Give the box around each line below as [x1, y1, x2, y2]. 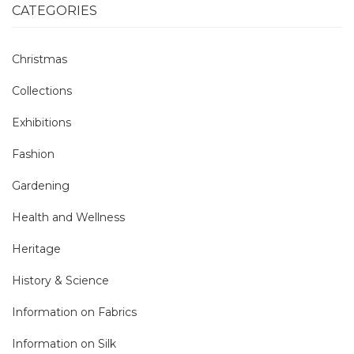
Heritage [12, 242, 61, 256]
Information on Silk [12, 337, 116, 351]
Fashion [12, 147, 55, 161]
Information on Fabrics [12, 305, 137, 319]
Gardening [12, 179, 70, 193]
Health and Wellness [12, 210, 125, 224]
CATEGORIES [12, 3, 97, 18]
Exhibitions [12, 115, 71, 130]
